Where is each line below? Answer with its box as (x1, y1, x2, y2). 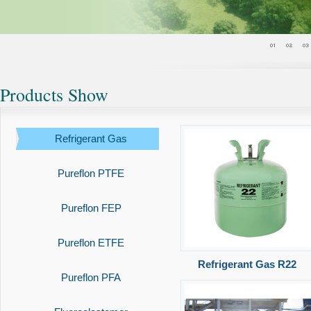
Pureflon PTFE (58, 167, 124, 179)
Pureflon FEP (60, 202, 121, 214)
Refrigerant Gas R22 (197, 258, 296, 270)
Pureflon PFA (61, 271, 121, 283)
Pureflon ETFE (58, 237, 124, 249)
